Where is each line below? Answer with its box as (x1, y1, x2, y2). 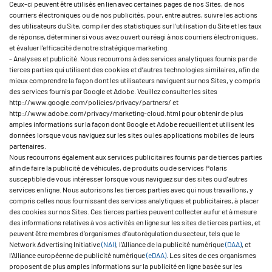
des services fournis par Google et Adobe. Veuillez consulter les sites (9, 87, 217, 95)
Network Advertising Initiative (9, 240, 101, 248)
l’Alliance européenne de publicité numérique (9, 251, 146, 259)
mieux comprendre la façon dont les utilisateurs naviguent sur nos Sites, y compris (9, 76, 260, 84)
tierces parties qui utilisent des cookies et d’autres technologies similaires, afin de (9, 65, 259, 73)
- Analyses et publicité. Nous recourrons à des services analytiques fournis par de (9, 54, 257, 63)
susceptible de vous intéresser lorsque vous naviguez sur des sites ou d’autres (9, 174, 248, 183)
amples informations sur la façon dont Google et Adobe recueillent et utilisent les (9, 120, 254, 128)
